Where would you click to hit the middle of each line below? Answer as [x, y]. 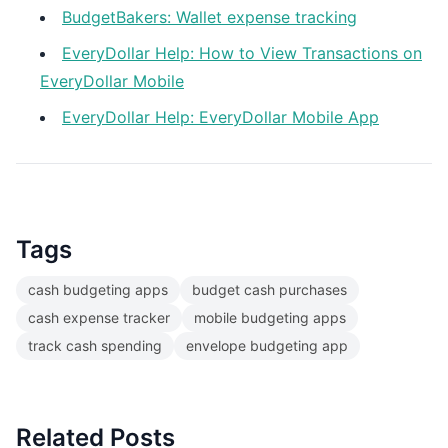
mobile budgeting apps [270, 317]
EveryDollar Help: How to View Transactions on [242, 53]
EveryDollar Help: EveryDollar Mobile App [220, 117]
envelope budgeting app [267, 345]
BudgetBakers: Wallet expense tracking [209, 17]
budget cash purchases [269, 289]
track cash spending [95, 345]
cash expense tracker [99, 317]
